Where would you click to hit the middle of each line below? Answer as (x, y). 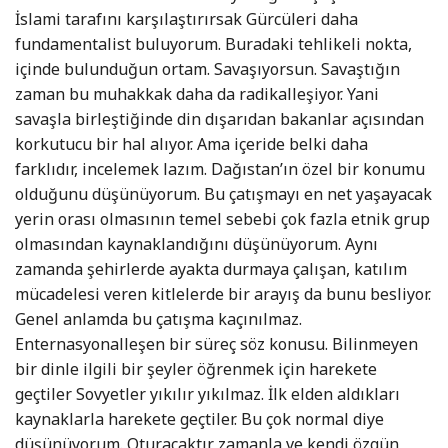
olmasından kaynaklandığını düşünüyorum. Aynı (196, 244)
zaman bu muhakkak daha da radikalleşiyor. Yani (197, 94)
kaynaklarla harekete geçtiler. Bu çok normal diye (199, 419)
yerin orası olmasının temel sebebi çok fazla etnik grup (222, 219)
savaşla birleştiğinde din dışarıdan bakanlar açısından (219, 119)
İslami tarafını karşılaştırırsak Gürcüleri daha (186, 19)
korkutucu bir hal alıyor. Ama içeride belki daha (191, 144)
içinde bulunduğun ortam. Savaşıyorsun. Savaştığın (207, 69)
